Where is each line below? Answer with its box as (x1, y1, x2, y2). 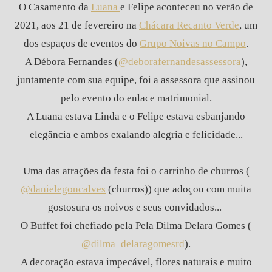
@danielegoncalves (21, 183, 106, 195)
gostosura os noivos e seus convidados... (48, 202, 224, 214)
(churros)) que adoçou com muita (106, 183, 251, 195)
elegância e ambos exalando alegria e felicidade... (29, 129, 243, 141)
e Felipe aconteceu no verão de (120, 1, 253, 13)
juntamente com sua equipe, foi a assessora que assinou (17, 74, 255, 86)
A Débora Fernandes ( (25, 56, 118, 68)
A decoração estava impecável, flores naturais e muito (20, 256, 252, 268)
